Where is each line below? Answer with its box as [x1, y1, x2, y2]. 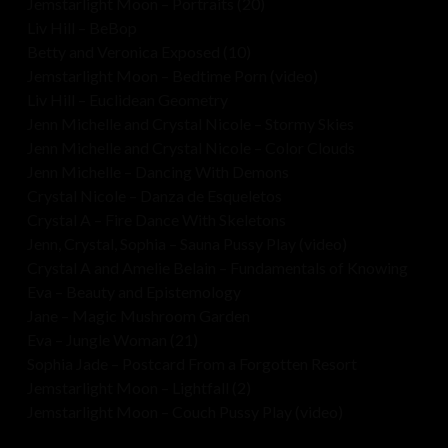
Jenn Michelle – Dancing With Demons [26, 162, 289, 182]
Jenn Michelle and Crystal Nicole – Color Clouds [26, 138, 355, 158]
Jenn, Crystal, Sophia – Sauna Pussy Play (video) [26, 234, 347, 254]
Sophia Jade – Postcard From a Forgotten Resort [26, 354, 357, 374]
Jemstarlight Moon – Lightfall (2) [26, 378, 251, 398]
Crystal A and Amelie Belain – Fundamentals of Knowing [26, 258, 408, 278]
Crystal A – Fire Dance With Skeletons [26, 210, 286, 230]
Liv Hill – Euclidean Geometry [26, 90, 228, 110]
